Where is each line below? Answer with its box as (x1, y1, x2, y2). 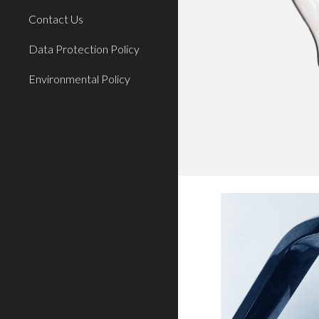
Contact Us (28, 12, 83, 26)
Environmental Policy (28, 72, 130, 85)
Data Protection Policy (28, 42, 140, 56)
